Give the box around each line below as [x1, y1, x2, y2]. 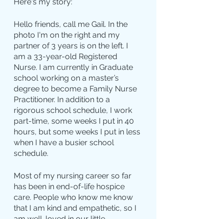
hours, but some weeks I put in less [14, 127, 142, 137]
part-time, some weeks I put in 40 [14, 116, 136, 126]
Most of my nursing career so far [14, 171, 133, 181]
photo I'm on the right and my [14, 30, 122, 40]
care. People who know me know [14, 193, 135, 202]
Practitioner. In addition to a [14, 95, 112, 105]
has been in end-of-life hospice [14, 182, 127, 192]
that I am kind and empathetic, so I [14, 203, 138, 213]
